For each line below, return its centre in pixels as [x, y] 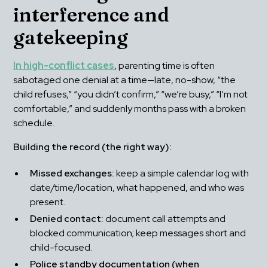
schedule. [34, 123]
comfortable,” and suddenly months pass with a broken [130, 109]
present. [48, 202]
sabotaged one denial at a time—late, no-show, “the [125, 80]
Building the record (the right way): [93, 147]
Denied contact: [67, 219]
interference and [92, 15]
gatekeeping [71, 38]
